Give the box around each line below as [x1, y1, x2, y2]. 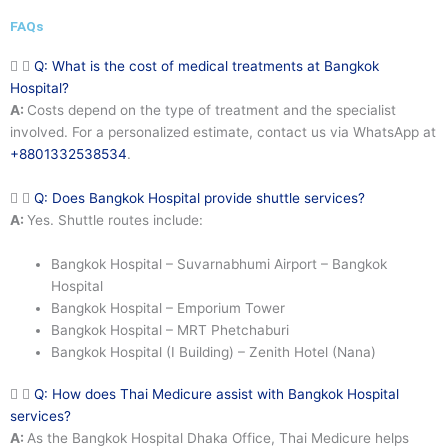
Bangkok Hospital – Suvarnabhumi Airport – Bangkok [51, 255, 388, 272]
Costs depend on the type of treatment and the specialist [27, 101, 396, 118]
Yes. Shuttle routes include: [27, 211, 203, 228]
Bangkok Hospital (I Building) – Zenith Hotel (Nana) [51, 343, 377, 360]
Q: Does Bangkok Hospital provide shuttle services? [34, 189, 365, 206]
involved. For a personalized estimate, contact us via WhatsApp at [10, 123, 436, 140]
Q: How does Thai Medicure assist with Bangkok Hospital [34, 386, 399, 403]
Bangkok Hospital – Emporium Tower [51, 299, 286, 316]
